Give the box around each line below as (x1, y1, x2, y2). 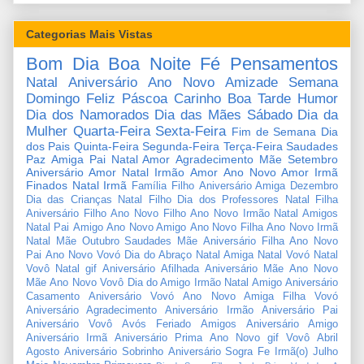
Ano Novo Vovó (45, 249, 120, 262)
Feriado (156, 318, 191, 331)
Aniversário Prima (115, 332, 202, 344)
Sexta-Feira (155, 123, 227, 140)
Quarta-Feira (72, 123, 150, 140)
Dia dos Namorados (26, 107, 149, 123)
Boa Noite (108, 54, 191, 75)
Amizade (224, 75, 278, 91)
